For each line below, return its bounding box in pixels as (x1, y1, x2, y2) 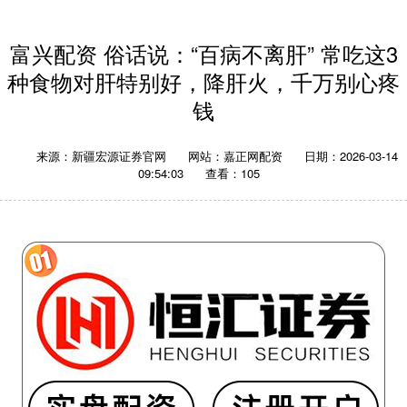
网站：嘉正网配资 (188, 147, 283, 165)
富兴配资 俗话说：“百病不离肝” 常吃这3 (9, 38, 398, 70)
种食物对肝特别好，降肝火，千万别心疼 (7, 66, 400, 98)
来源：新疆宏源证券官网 (36, 147, 170, 165)
